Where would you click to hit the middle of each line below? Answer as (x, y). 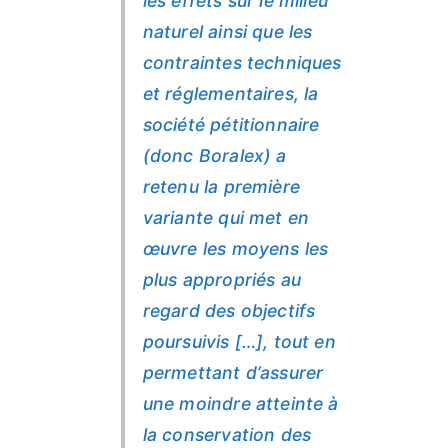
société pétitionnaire (231, 124)
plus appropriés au (221, 279)
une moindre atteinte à (240, 403)
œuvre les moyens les (235, 248)
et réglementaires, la (230, 93)
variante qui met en (226, 217)
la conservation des (227, 434)
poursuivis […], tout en (239, 341)
